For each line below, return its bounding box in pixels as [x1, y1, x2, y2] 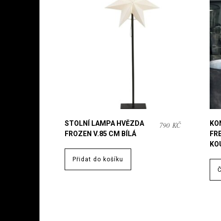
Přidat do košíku [72, 156, 123, 163]
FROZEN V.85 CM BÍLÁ [64, 130, 136, 138]
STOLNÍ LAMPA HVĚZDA [64, 119, 144, 128]
